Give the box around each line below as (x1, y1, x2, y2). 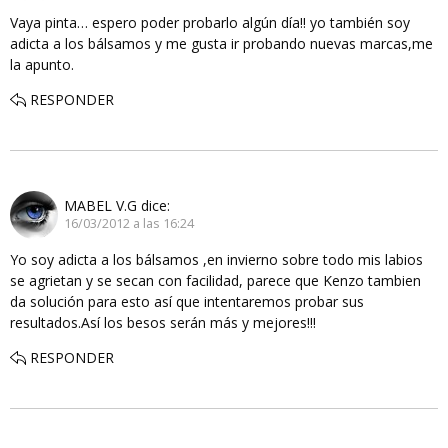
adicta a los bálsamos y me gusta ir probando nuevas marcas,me (10, 33, 433, 53)
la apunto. (10, 54, 74, 74)
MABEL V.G (64, 196, 137, 216)
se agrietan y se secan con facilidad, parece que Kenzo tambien (10, 270, 421, 290)
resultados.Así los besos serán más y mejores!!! (10, 312, 316, 332)
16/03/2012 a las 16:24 (64, 215, 194, 233)
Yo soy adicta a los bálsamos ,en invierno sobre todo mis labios (10, 249, 423, 269)
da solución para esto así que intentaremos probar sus (10, 291, 364, 311)
